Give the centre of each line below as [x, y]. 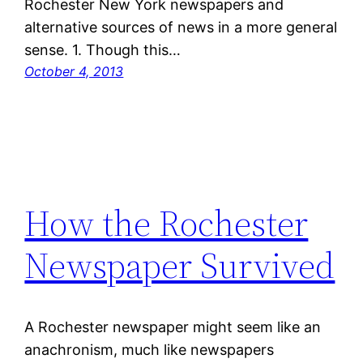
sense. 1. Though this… [103, 50]
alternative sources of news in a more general [181, 28]
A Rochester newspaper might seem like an [173, 327]
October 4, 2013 [74, 72]
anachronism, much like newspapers [149, 350]
